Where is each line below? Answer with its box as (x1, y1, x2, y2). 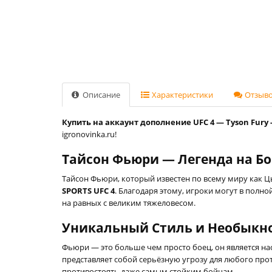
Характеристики (150, 89, 213, 100)
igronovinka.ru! (62, 129, 117, 140)
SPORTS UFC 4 (62, 185, 115, 196)
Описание (81, 89, 120, 100)
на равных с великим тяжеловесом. (62, 197, 195, 208)
